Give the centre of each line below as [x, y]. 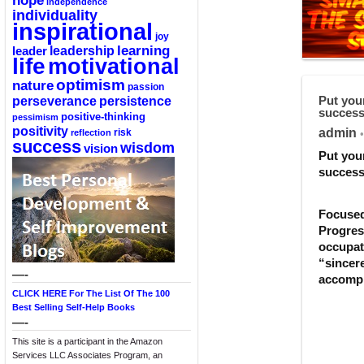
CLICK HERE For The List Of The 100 [91, 293]
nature [33, 85]
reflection [91, 132]
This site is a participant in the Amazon [87, 341]
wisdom [147, 148]
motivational [114, 66]
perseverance [54, 101]
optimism [91, 85]
